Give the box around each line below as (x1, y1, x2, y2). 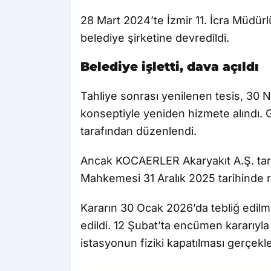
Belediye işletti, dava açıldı (80, 59, 259, 74)
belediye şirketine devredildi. (80, 31, 229, 45)
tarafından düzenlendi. (80, 125, 197, 138)
